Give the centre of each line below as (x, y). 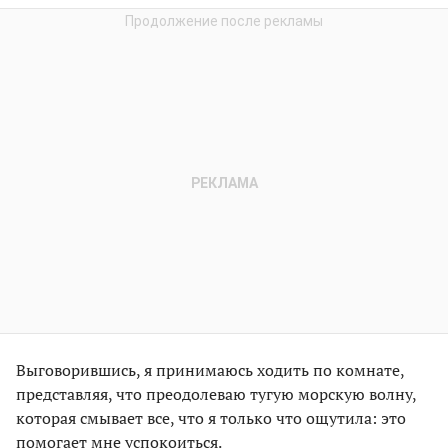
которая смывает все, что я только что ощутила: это (211, 418)
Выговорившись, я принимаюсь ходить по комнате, (210, 370)
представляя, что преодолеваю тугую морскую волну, (216, 394)
